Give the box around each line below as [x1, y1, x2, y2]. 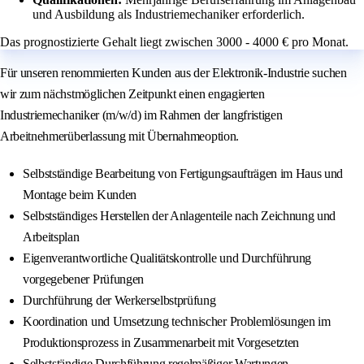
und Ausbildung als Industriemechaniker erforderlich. [32, 7, 305, 22]
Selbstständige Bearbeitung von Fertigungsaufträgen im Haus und [23, 167, 344, 181]
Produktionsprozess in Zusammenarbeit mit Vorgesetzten [23, 336, 300, 350]
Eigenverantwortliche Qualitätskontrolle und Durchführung [23, 251, 312, 266]
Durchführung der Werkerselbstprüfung [23, 293, 216, 308]
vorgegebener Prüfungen [23, 272, 144, 287]
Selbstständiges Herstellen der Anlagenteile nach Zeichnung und [23, 209, 336, 223]
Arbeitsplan [23, 230, 80, 245]
